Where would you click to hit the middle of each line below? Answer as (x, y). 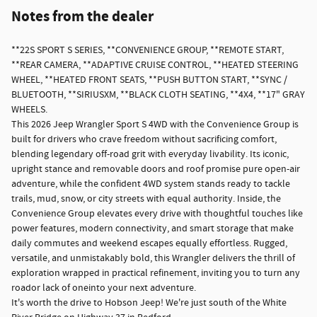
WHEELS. (29, 110)
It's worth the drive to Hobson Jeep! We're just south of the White (149, 303)
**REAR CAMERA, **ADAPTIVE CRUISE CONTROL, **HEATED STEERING (155, 65)
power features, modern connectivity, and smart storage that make (152, 229)
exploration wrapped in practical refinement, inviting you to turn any (156, 273)
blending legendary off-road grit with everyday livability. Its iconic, (150, 155)
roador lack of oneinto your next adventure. (104, 288)
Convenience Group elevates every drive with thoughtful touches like (157, 214)
